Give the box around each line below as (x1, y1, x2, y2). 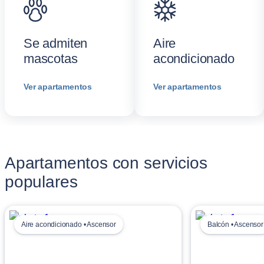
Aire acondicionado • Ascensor (21, 220, 116, 229)
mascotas (24, 51, 78, 66)
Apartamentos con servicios (5, 154, 207, 172)
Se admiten (24, 36, 88, 51)
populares (5, 173, 78, 191)
